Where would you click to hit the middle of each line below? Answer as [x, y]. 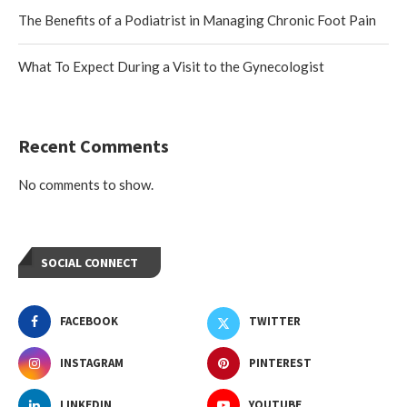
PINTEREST [281, 362]
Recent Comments [94, 145]
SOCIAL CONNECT [89, 262]
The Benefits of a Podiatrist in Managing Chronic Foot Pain [197, 20]
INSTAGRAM [92, 362]
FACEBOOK [89, 321]
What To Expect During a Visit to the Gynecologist [171, 66]
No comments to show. [86, 184]
